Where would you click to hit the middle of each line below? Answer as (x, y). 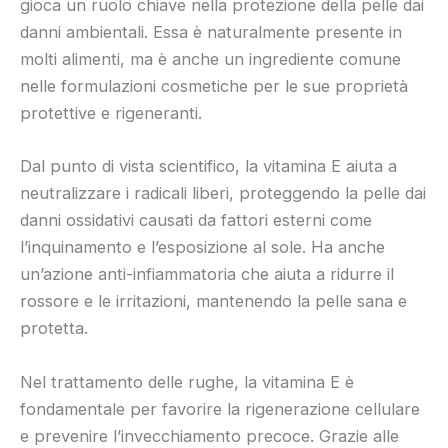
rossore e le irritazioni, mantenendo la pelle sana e (213, 301)
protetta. (54, 328)
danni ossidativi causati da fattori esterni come (196, 220)
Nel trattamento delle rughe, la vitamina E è (187, 381)
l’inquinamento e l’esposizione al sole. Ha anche (202, 247)
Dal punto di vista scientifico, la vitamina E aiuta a (208, 166)
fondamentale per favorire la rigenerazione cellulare (220, 408)
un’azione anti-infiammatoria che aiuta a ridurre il (207, 274)
